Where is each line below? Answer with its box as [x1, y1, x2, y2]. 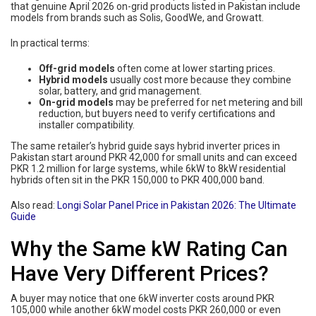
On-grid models [39, 96, 114, 108]
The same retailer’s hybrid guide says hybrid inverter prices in [11, 140, 280, 152]
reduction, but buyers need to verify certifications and [39, 107, 275, 119]
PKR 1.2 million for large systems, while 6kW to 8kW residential [11, 162, 286, 174]
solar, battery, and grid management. [39, 85, 202, 97]
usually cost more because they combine [108, 73, 291, 85]
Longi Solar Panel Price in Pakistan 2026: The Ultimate [57, 199, 296, 211]
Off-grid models [39, 62, 115, 74]
